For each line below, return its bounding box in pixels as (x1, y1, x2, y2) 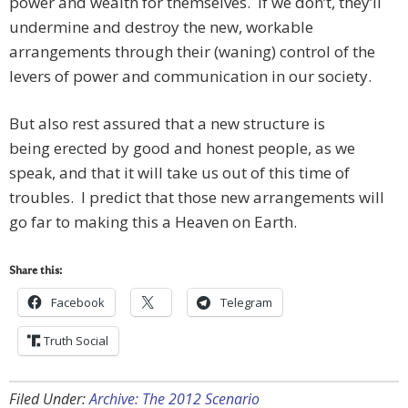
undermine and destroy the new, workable (9, 16, 313, 38)
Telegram (220, 294, 272, 311)
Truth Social (44, 332, 108, 350)
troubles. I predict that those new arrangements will (9, 187, 384, 209)
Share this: (9, 266, 62, 278)
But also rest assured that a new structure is (9, 113, 325, 135)
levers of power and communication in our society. (9, 66, 372, 87)
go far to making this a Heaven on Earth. (9, 211, 297, 233)
